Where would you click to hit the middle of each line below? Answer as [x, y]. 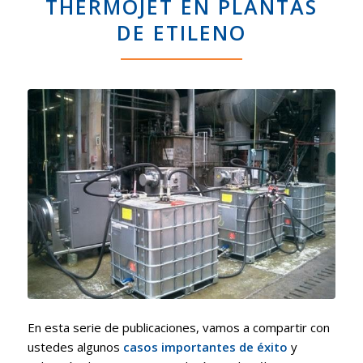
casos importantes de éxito [205, 347]
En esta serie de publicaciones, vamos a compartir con [178, 328]
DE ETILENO [181, 33]
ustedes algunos [75, 347]
